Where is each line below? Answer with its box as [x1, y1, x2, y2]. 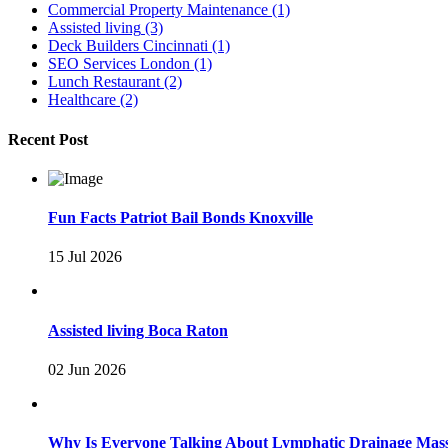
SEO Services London [48, 55, 190, 73]
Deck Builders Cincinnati [48, 37, 208, 55]
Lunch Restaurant [48, 73, 160, 91]
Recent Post [8, 130, 88, 148]
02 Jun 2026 [48, 360, 126, 378]
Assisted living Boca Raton [48, 321, 228, 339]
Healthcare [48, 91, 116, 109]
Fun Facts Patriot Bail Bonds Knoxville [48, 209, 313, 227]
